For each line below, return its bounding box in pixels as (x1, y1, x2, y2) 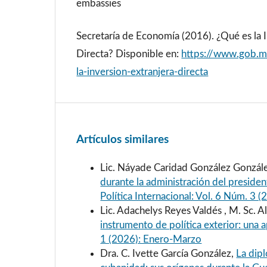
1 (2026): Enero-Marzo (100, 234, 202, 244)
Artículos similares (76, 133, 169, 145)
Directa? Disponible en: (76, 48, 182, 59)
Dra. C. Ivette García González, (100, 248, 237, 259)
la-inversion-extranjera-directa (76, 66, 209, 77)
